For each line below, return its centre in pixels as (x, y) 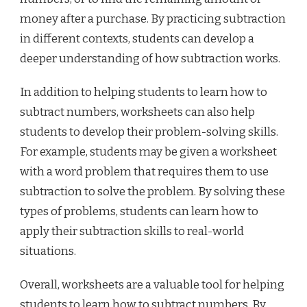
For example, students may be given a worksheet (148, 152)
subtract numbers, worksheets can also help (137, 112)
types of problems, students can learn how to (139, 212)
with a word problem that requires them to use (144, 172)
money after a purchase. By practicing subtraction (153, 19)
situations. (48, 251)
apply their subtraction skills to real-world (132, 232)
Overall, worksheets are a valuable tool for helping (152, 285)
